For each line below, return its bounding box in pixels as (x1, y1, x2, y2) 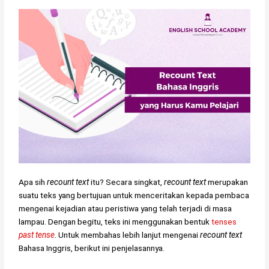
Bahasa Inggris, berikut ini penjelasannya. (19, 243, 165, 253)
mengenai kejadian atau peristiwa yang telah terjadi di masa (19, 204, 232, 214)
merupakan (206, 177, 249, 187)
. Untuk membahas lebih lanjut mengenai (55, 230, 201, 240)
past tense (19, 230, 55, 240)
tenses (211, 217, 237, 227)
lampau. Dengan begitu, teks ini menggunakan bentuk (19, 217, 212, 227)
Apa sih (19, 177, 47, 187)
